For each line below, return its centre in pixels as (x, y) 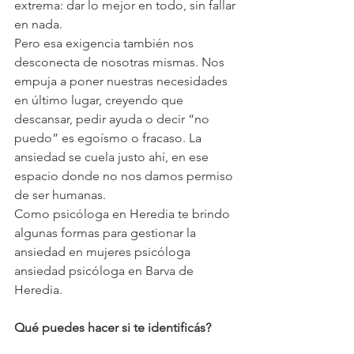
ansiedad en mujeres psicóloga (104, 252)
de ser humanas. (60, 195)
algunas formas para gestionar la (107, 233)
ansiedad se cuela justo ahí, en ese (113, 157)
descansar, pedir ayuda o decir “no (113, 119)
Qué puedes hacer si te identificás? (113, 328)
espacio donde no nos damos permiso (125, 176)
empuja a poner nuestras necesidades (122, 81)
